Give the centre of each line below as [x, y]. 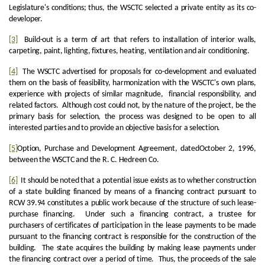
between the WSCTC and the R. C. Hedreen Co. [84, 160]
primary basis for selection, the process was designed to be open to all [132, 117]
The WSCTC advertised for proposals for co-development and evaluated [137, 72]
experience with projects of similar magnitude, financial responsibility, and [132, 94]
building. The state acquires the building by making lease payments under [132, 248]
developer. [26, 19]
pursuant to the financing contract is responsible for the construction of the [132, 237]
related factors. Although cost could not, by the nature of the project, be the [132, 106]
